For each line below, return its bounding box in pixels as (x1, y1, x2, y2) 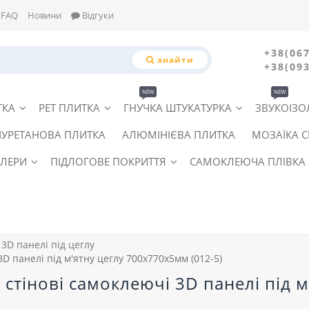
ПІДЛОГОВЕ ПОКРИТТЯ (50, 154, 166, 168)
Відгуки (80, 9, 114, 21)
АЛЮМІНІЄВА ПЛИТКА (122, 127, 235, 141)
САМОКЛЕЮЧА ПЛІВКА (190, 154, 306, 168)
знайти (157, 54, 194, 66)
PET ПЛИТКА (39, 100, 100, 114)
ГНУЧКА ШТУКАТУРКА (123, 100, 232, 114)
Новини (28, 9, 61, 21)
